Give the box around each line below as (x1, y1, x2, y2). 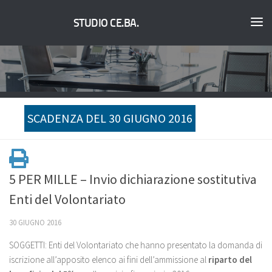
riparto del (208, 254, 252, 265)
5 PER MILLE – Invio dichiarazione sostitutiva (9, 171, 257, 188)
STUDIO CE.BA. (73, 16, 139, 30)
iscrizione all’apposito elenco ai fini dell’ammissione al (9, 254, 208, 265)
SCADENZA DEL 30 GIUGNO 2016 (27, 110, 192, 126)
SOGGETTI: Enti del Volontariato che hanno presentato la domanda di (9, 239, 262, 251)
